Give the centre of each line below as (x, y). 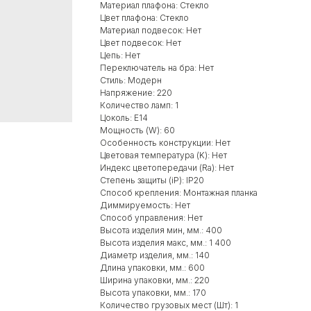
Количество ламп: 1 (139, 106)
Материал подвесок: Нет (151, 31)
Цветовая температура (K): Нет (163, 155)
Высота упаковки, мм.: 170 (153, 293)
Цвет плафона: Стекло (144, 18)
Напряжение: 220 (136, 93)
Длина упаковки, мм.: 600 (152, 268)
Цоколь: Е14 (124, 118)
